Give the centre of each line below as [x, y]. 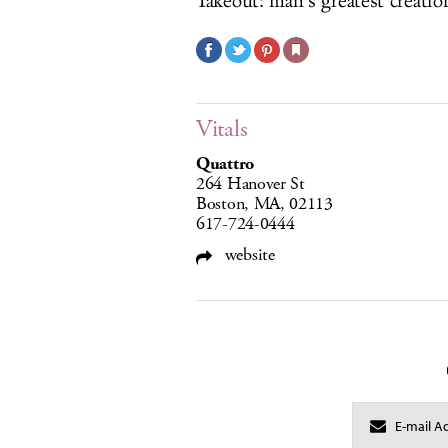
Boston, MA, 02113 [264, 204]
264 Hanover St [250, 184]
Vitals [222, 129]
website [247, 255]
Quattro [225, 164]
